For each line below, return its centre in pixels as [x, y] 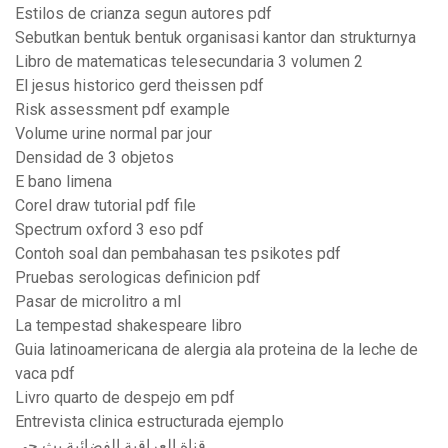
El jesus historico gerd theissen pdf [139, 86]
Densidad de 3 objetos [94, 158]
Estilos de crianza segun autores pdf [143, 14]
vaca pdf [45, 374]
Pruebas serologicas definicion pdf [138, 278]
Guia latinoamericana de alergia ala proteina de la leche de [216, 350]
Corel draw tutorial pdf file [105, 206]
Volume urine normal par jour [113, 134]
